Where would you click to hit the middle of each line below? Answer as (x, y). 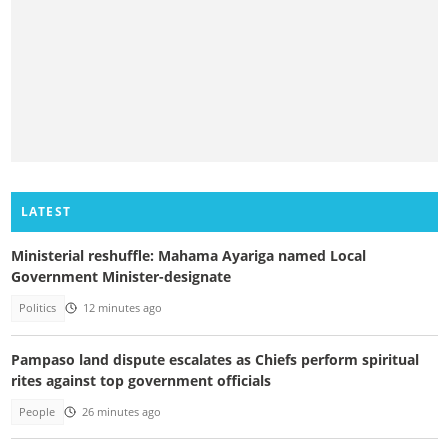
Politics (38, 308)
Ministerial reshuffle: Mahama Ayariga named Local (188, 256)
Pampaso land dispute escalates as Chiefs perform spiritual (214, 359)
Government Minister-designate (120, 277)
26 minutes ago (121, 411)
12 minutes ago (122, 308)
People (37, 411)
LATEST (46, 212)
